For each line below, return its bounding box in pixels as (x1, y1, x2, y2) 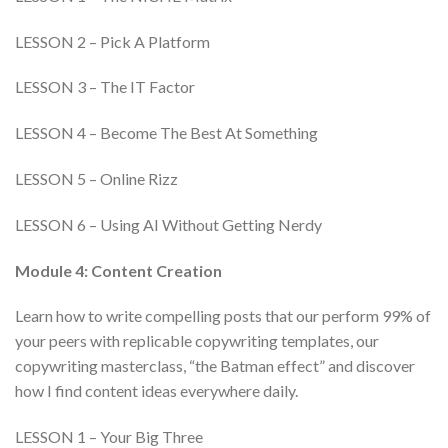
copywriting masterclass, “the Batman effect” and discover (15, 356, 415, 376)
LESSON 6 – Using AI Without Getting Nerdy (15, 214, 322, 234)
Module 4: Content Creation (15, 260, 222, 280)
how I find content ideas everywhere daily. (15, 381, 298, 401)
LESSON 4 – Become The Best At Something (15, 123, 318, 143)
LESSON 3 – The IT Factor (15, 77, 195, 97)
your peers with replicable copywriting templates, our (15, 331, 379, 351)
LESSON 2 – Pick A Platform (15, 31, 210, 51)
